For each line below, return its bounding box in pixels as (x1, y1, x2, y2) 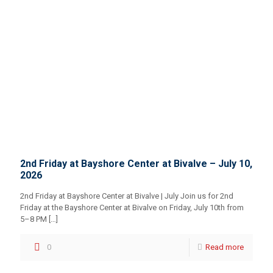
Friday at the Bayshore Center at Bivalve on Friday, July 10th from (20, 203, 244, 213)
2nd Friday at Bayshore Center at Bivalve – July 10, (20, 158, 252, 170)
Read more (205, 243, 244, 252)
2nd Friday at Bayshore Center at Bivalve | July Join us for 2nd (20, 191, 233, 201)
